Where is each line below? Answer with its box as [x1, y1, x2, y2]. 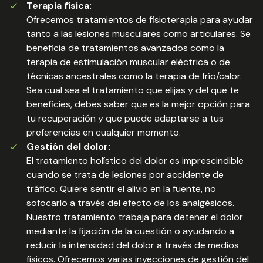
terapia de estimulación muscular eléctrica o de [26, 56, 230, 68]
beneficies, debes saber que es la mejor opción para [26, 98, 250, 110]
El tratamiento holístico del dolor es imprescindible [26, 154, 244, 167]
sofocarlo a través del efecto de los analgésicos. [26, 197, 234, 209]
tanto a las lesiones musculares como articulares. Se [26, 28, 251, 40]
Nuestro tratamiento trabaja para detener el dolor [26, 211, 243, 223]
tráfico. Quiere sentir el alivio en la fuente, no [26, 183, 216, 195]
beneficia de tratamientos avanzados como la [26, 42, 224, 54]
